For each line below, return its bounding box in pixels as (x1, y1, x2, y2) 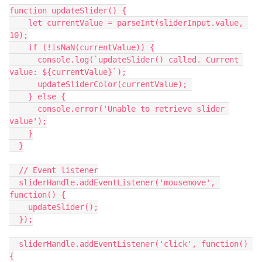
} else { (28, 91, 65, 101)
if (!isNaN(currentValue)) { (28, 42, 154, 52)
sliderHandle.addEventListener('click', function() (9, 239, 19, 249)
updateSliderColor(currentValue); (37, 79, 192, 89)
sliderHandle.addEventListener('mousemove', (9, 177, 19, 187)
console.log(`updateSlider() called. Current (9, 54, 37, 64)
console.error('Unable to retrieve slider (9, 104, 37, 113)
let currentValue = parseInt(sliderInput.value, (9, 18, 28, 27)
